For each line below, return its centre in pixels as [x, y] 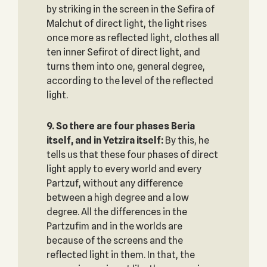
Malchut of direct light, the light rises [126, 24]
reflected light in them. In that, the [120, 255]
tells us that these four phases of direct [132, 155]
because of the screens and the [114, 240]
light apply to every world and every [124, 169]
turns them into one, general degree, [125, 66]
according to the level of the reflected [130, 81]
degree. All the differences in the [117, 212]
